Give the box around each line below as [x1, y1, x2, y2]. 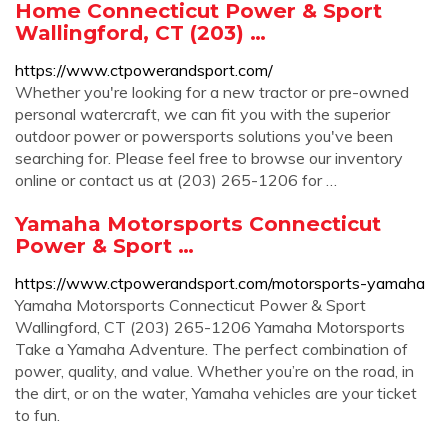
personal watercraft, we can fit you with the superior [15, 104, 390, 124]
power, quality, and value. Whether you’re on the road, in [15, 361, 414, 381]
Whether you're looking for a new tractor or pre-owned [15, 82, 409, 102]
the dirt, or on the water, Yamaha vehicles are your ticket [15, 383, 417, 403]
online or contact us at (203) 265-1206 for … [15, 170, 337, 190]
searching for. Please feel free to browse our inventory [15, 148, 403, 168]
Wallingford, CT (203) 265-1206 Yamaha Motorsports [15, 317, 405, 337]
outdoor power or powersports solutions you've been [15, 126, 393, 146]
